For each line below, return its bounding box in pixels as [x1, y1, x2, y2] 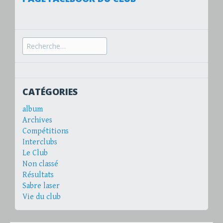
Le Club [22, 148, 48, 158]
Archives [22, 115, 52, 125]
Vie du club [22, 192, 61, 202]
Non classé [22, 159, 58, 169]
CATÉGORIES [22, 85, 78, 98]
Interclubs [22, 137, 57, 147]
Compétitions [22, 126, 69, 136]
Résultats [22, 170, 54, 180]
